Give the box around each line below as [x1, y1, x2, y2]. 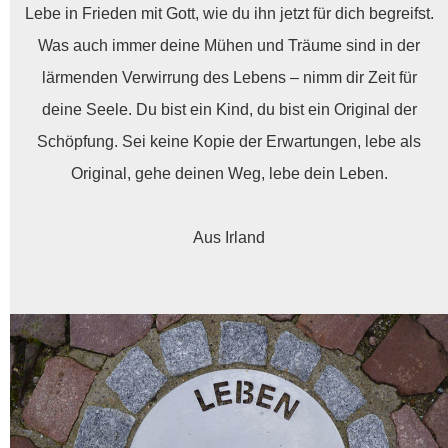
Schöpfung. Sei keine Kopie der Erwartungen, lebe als [37, 132, 421, 150]
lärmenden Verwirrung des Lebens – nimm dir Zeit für [41, 68, 417, 86]
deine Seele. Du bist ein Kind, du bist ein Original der [41, 100, 417, 118]
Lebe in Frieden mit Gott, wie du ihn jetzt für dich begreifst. [24, 4, 434, 22]
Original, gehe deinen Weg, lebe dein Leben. [70, 164, 388, 182]
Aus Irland [193, 228, 265, 246]
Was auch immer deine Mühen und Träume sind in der [38, 36, 420, 54]
